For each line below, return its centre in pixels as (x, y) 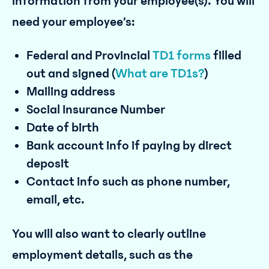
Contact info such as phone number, (128, 182)
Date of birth (63, 128)
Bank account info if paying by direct (129, 146)
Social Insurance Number (96, 110)
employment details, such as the (102, 255)
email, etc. (56, 200)
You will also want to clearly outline (109, 234)
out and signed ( (71, 74)
